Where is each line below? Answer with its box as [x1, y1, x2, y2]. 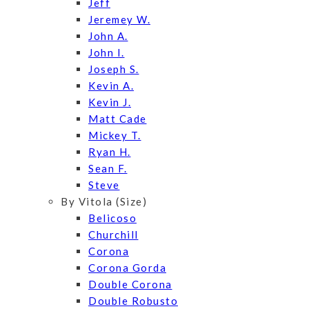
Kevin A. [88, 79, 134, 92]
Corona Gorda [88, 261, 166, 275]
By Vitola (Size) [61, 195, 147, 208]
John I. [88, 46, 125, 59]
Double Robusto [88, 295, 178, 308]
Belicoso [88, 212, 137, 225]
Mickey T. [88, 129, 141, 142]
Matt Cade [88, 112, 147, 126]
